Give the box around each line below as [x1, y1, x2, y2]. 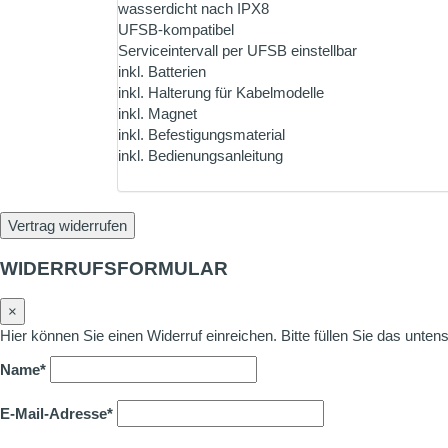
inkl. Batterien [118, 63, 206, 80]
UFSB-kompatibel [118, 21, 234, 38]
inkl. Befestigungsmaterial [118, 126, 285, 143]
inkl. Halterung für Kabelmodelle [118, 84, 324, 101]
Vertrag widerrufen [8, 217, 127, 234]
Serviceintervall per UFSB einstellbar [118, 42, 357, 59]
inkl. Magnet [118, 105, 197, 122]
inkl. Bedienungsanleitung [118, 147, 283, 164]
